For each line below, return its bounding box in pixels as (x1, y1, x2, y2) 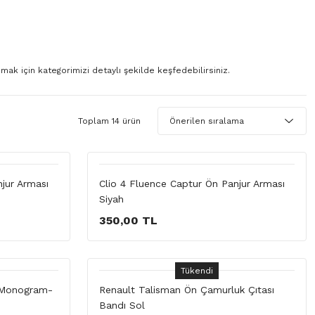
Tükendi (181, 265, 213, 276)
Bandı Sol (99, 300, 145, 311)
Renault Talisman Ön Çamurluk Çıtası (99, 284, 274, 295)
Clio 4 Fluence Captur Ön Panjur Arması (99, 178, 285, 189)
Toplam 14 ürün (78, 116, 141, 126)
